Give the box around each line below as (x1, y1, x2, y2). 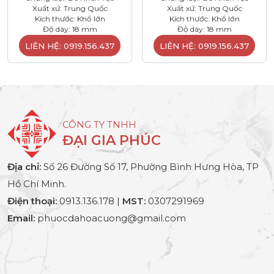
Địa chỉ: (7, 160, 41, 172)
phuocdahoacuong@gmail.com (35, 212, 186, 224)
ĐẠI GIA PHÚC (62, 131, 161, 149)
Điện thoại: (7, 194, 57, 207)
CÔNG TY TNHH (62, 118, 136, 130)
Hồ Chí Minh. (7, 177, 66, 190)
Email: (7, 212, 35, 224)
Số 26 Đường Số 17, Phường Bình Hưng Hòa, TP (41, 160, 259, 172)
